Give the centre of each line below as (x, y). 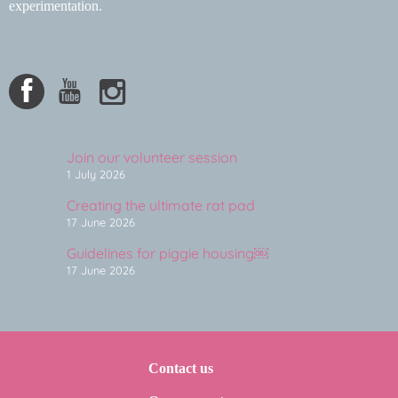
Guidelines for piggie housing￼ (167, 253)
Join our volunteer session (152, 157)
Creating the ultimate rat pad (161, 205)
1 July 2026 (96, 174)
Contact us (180, 367)
